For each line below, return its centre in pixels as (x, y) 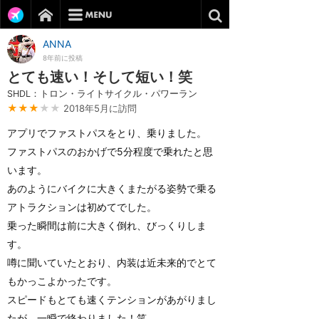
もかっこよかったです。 (62, 281)
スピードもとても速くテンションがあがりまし (112, 299)
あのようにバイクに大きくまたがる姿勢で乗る (112, 188)
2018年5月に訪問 (100, 108)
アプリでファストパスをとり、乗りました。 (107, 133)
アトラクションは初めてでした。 (82, 207)
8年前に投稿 (63, 58)
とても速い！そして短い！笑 (100, 77)
